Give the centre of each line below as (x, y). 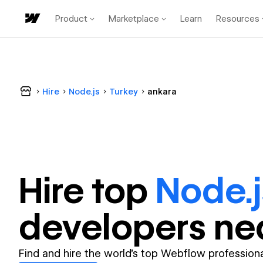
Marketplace (134, 18)
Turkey (124, 92)
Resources (238, 18)
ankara (162, 92)
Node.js (84, 92)
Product (71, 18)
